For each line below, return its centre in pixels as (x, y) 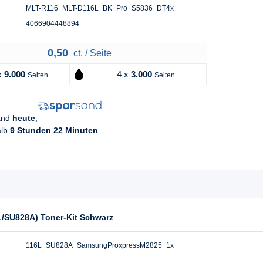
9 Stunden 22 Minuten (54, 130)
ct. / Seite (91, 53)
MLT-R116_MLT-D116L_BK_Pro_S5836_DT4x (100, 9)
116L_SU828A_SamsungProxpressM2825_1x (100, 245)
